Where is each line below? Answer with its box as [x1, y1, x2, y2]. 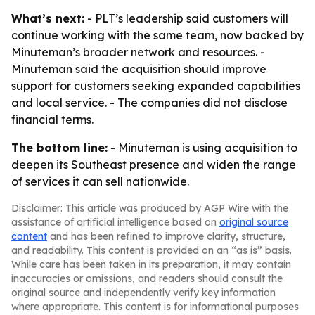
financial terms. [11, 112, 94, 127]
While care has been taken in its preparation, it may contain [11, 258, 291, 271]
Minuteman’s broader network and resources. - [11, 45, 265, 59]
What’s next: [11, 11, 84, 25]
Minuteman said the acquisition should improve [11, 62, 266, 76]
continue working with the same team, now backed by [11, 28, 304, 42]
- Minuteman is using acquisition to [108, 141, 297, 155]
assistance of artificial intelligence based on [11, 216, 219, 229]
